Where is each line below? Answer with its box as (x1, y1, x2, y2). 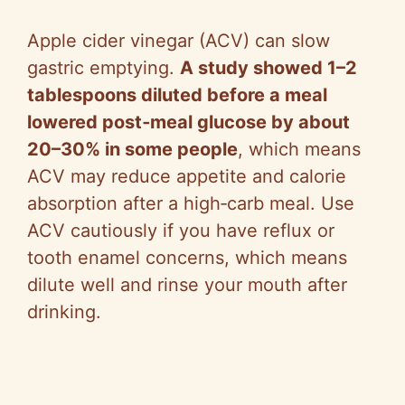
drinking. (27, 301, 101, 324)
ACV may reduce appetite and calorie (27, 165, 346, 188)
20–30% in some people (27, 138, 238, 161)
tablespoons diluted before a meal (27, 84, 327, 107)
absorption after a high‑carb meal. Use (27, 193, 354, 215)
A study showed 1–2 (180, 57, 357, 80)
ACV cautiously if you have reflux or (27, 220, 334, 242)
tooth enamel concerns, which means (27, 247, 347, 269)
